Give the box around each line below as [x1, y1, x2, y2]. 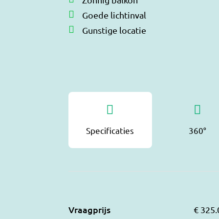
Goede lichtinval [82, 9, 146, 20]
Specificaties [86, 125, 134, 135]
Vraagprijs [68, 203, 110, 215]
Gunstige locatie [82, 24, 146, 35]
